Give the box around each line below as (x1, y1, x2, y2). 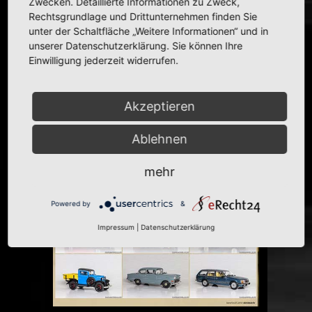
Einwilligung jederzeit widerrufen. (29, 54, 179, 66)
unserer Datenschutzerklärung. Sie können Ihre (29, 40, 243, 52)
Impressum (97, 223, 134, 231)
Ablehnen (132, 132, 187, 146)
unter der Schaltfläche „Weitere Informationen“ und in (29, 25, 269, 37)
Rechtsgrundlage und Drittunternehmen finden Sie (29, 10, 258, 22)
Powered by (51, 198, 91, 208)
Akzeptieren (124, 99, 195, 114)
